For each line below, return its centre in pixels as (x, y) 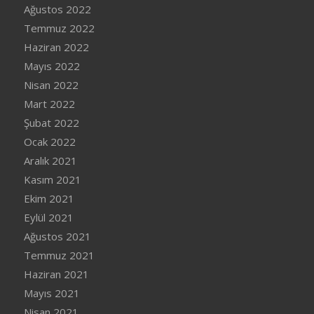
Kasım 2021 (52, 180)
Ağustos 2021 (57, 237)
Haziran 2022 (56, 47)
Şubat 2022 (51, 123)
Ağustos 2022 (57, 9)
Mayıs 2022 (52, 66)
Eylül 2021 (48, 218)
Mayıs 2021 (52, 293)
